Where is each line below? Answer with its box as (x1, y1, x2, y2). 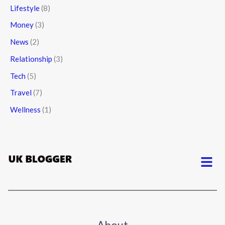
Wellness (10, 105, 41, 115)
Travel (10, 88, 32, 97)
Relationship (10, 54, 52, 63)
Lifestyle (10, 3, 40, 13)
